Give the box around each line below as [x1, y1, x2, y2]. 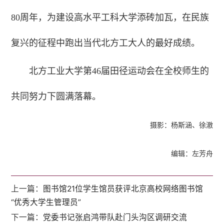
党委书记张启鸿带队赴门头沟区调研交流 [43, 212, 187, 222]
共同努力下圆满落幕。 [11, 91, 101, 101]
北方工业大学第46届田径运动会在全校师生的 [29, 65, 209, 76]
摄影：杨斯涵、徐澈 [149, 121, 213, 129]
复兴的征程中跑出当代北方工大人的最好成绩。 [11, 37, 200, 48]
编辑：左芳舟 [170, 149, 213, 157]
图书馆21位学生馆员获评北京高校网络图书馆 [43, 184, 203, 193]
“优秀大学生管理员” [11, 197, 81, 207]
